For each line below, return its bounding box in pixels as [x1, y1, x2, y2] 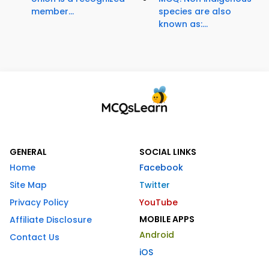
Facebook [139, 162, 183, 174]
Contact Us [10, 231, 59, 244]
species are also [159, 5, 231, 18]
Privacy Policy [10, 196, 68, 209]
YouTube [139, 196, 178, 209]
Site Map [10, 179, 47, 192]
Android [139, 229, 174, 241]
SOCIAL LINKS [139, 146, 196, 159]
